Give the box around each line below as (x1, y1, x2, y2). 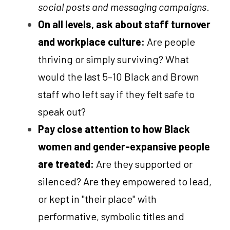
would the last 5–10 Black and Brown (38, 70, 199, 83)
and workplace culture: (38, 35, 147, 48)
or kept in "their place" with (38, 192, 157, 205)
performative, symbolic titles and (38, 209, 184, 222)
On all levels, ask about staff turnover (38, 17, 210, 30)
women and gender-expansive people (38, 140, 210, 152)
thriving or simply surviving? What (38, 52, 189, 65)
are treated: (38, 157, 96, 170)
